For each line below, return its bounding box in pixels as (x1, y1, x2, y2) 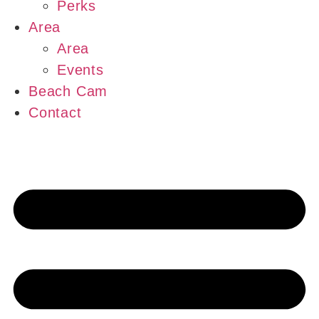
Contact (28, 105, 82, 121)
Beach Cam (28, 83, 108, 100)
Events (57, 62, 104, 78)
